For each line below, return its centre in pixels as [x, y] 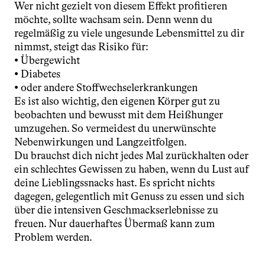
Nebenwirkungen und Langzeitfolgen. [101, 142]
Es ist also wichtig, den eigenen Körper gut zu [117, 101]
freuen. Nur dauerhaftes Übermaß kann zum [114, 224]
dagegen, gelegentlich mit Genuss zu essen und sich [129, 196]
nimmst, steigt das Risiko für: [81, 47]
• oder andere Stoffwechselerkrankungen [106, 88]
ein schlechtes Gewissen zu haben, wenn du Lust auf [132, 169]
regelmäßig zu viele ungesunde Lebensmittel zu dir [129, 33]
